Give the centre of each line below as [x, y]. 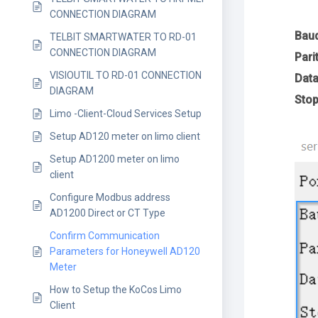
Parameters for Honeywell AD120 [125, 251]
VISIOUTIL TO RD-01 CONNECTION [126, 75]
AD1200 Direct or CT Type [108, 213]
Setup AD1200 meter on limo [115, 159]
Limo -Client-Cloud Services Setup [126, 114]
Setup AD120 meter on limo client [125, 136]
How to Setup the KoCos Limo [116, 290]
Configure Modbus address [110, 197]
